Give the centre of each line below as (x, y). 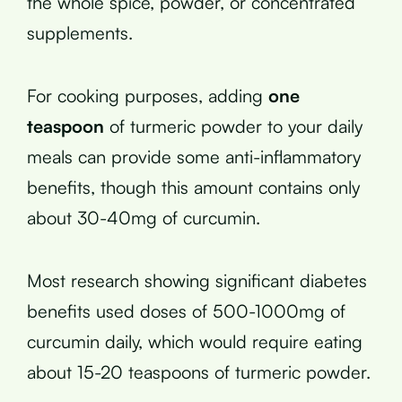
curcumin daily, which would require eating (195, 341)
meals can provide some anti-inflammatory (194, 156)
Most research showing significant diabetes (197, 280)
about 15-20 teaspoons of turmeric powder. (199, 371)
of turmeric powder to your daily (233, 126)
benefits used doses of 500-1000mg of (186, 310)
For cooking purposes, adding (148, 95)
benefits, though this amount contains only (193, 187)
